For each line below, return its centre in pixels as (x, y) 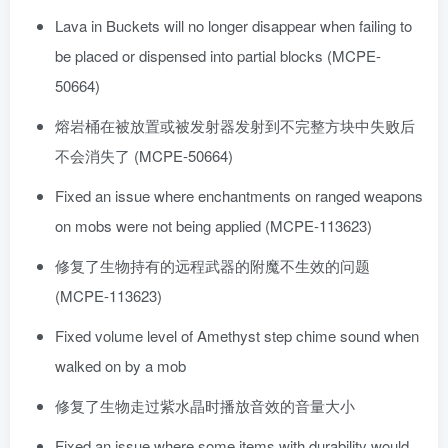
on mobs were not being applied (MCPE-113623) (213, 226)
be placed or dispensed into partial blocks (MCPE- (218, 56)
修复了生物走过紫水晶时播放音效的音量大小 (205, 406)
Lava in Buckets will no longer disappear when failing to (233, 26)
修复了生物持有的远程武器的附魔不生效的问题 (212, 266)
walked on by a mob (120, 366)
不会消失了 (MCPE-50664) (144, 156)
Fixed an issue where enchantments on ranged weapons (239, 196)
